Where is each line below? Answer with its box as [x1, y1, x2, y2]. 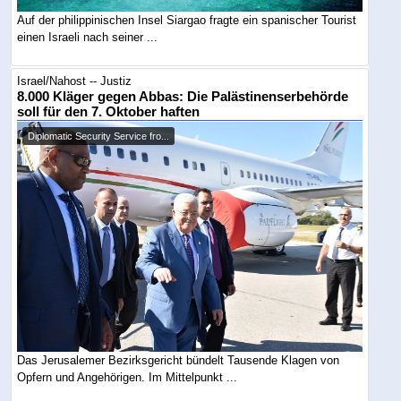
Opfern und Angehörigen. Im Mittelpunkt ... [17, 370, 238, 384]
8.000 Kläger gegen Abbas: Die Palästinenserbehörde [17, 89, 349, 104]
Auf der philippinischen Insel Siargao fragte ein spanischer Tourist [17, 13, 357, 27]
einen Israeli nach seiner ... [17, 30, 158, 44]
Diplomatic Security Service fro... [28, 130, 170, 141]
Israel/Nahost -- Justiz [17, 73, 132, 88]
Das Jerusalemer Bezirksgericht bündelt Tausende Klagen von [17, 353, 340, 367]
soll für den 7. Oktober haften [17, 104, 200, 119]
